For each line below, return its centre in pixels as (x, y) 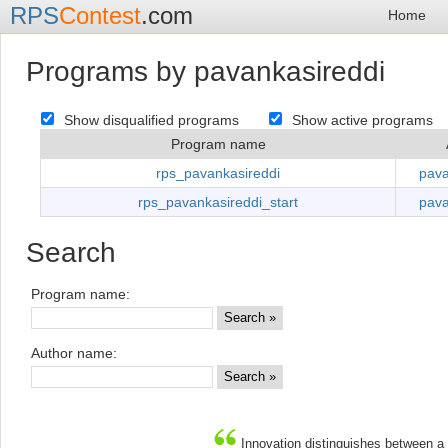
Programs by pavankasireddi (205, 71)
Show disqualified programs (151, 119)
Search (71, 252)
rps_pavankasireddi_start (218, 201)
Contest (100, 15)
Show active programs (362, 119)
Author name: (74, 352)
